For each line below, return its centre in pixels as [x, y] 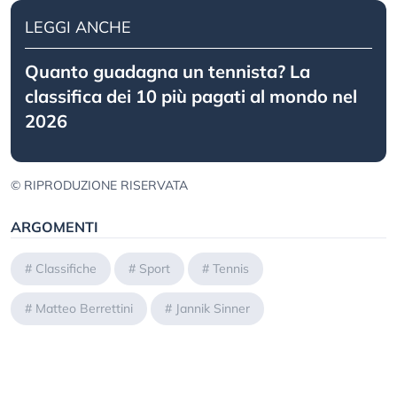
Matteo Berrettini [84, 309]
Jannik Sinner [213, 309]
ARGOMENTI [54, 227]
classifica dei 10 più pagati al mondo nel [191, 97]
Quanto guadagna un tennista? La [167, 72]
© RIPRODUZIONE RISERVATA [99, 186]
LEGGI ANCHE [78, 27]
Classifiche [66, 269]
